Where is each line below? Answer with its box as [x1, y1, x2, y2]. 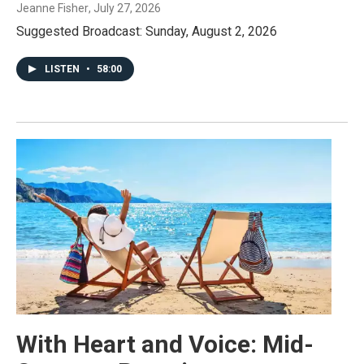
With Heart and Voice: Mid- [16, 330, 314, 359]
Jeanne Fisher [16, 2, 89, 15]
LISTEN [45, 63, 82, 76]
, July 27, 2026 [89, 2, 161, 15]
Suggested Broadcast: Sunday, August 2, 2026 [16, 24, 277, 40]
